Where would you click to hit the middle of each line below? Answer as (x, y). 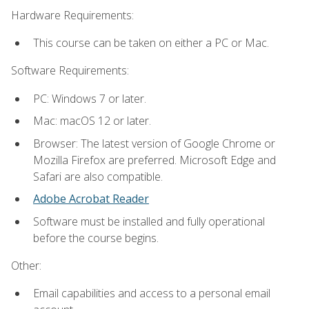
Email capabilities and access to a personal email (152, 293)
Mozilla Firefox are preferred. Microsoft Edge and (154, 160)
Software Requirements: (70, 71)
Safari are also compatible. (98, 176)
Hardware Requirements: (72, 15)
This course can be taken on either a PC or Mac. (151, 42)
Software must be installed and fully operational (149, 221)
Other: (26, 266)
